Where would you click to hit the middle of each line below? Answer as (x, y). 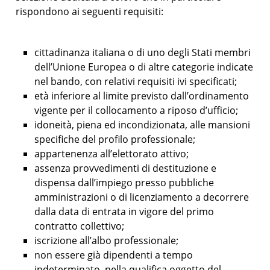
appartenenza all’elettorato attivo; (111, 153)
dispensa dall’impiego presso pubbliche (124, 182)
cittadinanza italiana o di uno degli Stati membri (142, 52)
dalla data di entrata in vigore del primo (124, 211)
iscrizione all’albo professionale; (106, 240)
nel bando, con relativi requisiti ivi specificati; (135, 81)
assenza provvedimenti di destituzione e (125, 168)
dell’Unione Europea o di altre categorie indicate (143, 67)
